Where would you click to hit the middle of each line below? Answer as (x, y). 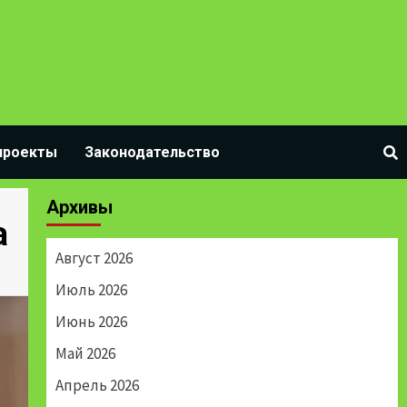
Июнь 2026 (91, 322)
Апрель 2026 (97, 386)
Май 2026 (85, 354)
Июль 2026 (91, 290)
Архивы (79, 208)
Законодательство (152, 153)
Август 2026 (94, 258)
